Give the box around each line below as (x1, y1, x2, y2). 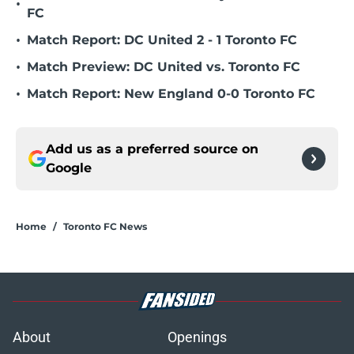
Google (46, 160, 92, 176)
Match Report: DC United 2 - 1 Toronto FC (27, 32, 297, 48)
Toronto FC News (63, 220, 147, 233)
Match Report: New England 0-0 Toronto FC (27, 86, 315, 102)
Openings (168, 329, 227, 346)
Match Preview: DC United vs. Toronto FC (27, 59, 300, 75)
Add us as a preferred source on (46, 141, 258, 157)
